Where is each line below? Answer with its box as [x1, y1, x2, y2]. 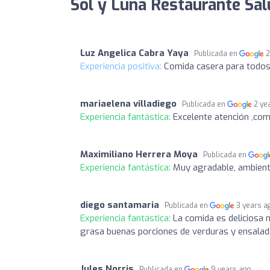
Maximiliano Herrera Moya [80, 148, 198, 160]
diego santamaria [80, 198, 159, 211]
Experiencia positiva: [80, 60, 164, 72]
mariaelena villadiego [80, 97, 177, 110]
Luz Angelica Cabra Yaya [80, 46, 189, 59]
